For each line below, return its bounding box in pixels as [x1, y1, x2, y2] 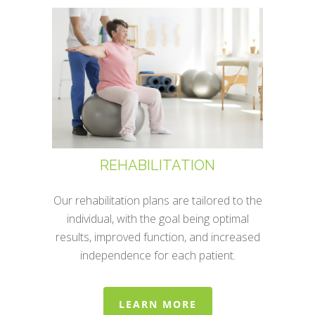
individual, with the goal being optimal [66, 211, 249, 227]
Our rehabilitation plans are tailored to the [53, 193, 262, 209]
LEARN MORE [118, 297, 197, 311]
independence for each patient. [79, 247, 236, 264]
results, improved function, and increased [55, 229, 260, 245]
